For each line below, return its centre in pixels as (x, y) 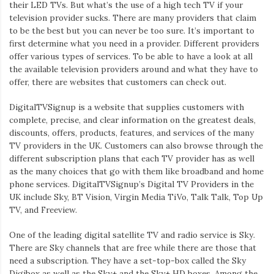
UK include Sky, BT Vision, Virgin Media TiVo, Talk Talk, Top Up (136, 197)
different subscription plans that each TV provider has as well (132, 159)
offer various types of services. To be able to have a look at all (131, 56)
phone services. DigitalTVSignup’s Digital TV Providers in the (131, 184)
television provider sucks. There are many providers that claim (133, 17)
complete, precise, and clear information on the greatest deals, (132, 120)
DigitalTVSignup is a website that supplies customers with (127, 107)
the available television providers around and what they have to (134, 69)
